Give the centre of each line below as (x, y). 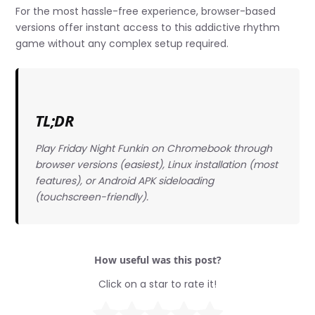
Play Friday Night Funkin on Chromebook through (153, 148)
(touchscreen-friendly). (91, 197)
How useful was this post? (157, 260)
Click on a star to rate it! (157, 284)
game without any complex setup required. (122, 43)
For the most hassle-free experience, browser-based (146, 11)
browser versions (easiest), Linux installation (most (156, 164)
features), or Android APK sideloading (124, 180)
